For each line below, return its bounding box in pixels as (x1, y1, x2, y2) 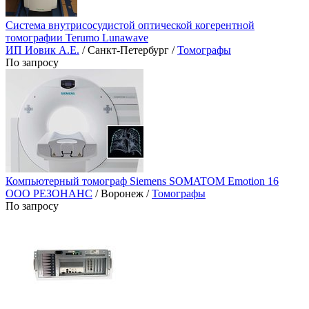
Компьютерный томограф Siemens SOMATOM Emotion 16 (6, 175, 279, 188)
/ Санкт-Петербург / (79, 44, 177, 57)
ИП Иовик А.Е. (6, 44, 79, 57)
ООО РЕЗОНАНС (6, 188, 92, 200)
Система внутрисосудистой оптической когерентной (6, 19, 255, 32)
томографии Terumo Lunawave (6, 32, 148, 44)
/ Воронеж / (92, 188, 152, 200)
